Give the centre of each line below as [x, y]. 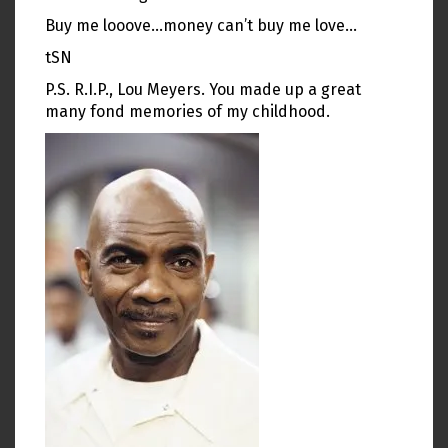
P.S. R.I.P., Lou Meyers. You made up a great [203, 90]
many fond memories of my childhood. [187, 112]
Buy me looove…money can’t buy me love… [201, 26]
